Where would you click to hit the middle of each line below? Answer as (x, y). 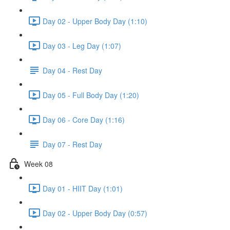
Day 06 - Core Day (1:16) (84, 119)
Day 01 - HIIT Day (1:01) (83, 188)
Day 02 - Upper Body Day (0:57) (95, 213)
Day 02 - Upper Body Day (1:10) (95, 21)
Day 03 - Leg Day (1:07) (82, 45)
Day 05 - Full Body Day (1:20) (91, 95)
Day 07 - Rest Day (72, 144)
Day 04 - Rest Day (72, 70)
